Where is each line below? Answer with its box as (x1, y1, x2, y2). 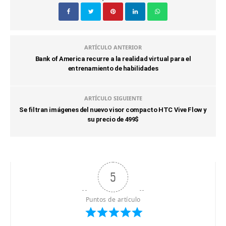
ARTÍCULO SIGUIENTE (84, 94, 142, 102)
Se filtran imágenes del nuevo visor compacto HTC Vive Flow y (19, 106, 207, 114)
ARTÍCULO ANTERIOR (84, 43, 142, 51)
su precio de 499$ (87, 116, 139, 124)
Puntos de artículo (85, 195, 141, 204)
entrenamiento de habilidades (68, 65, 158, 73)
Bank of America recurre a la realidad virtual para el (35, 55, 191, 63)
